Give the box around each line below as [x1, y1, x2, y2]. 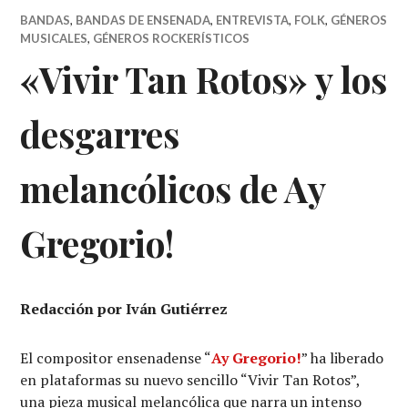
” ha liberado [301, 347, 384, 368]
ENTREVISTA [216, 12, 290, 27]
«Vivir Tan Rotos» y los [20, 55, 388, 103]
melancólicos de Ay [20, 164, 326, 212]
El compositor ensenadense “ [20, 347, 212, 368]
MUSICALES [20, 30, 88, 46]
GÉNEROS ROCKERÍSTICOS [93, 30, 250, 46]
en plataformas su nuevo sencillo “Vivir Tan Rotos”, [20, 369, 361, 390]
